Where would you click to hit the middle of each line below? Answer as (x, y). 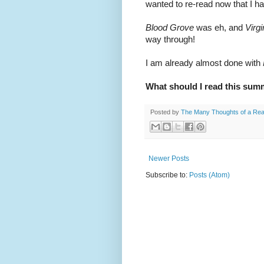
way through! (170, 40)
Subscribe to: (167, 175)
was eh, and (220, 28)
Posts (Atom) (209, 175)
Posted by (166, 112)
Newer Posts (169, 158)
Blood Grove (170, 28)
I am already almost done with (204, 63)
